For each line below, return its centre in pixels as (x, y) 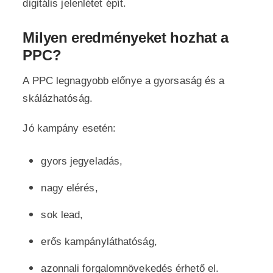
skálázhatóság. (58, 98)
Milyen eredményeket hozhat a (126, 37)
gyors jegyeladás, (82, 161)
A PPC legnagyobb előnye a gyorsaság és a (124, 81)
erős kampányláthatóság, (99, 242)
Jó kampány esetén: (69, 128)
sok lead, (62, 215)
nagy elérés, (69, 188)
